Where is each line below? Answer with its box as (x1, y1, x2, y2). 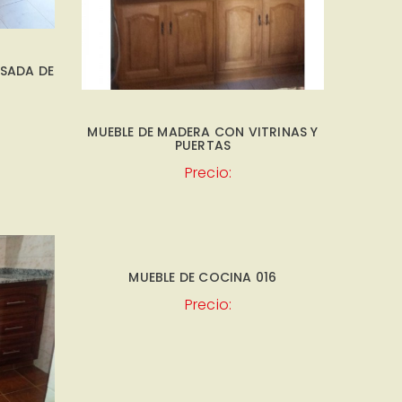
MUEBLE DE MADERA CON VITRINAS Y (87, 122, 319, 141)
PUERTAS (174, 135, 232, 154)
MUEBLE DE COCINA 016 (128, 267, 277, 286)
